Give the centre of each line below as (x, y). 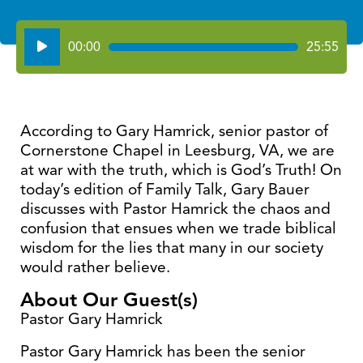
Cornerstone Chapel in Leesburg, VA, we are (177, 150)
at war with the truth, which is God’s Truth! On (181, 170)
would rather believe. (95, 267)
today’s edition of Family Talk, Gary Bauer (165, 189)
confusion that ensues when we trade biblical (178, 228)
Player (43, 56)
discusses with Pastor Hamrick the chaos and (175, 209)
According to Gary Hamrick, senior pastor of (174, 131)
